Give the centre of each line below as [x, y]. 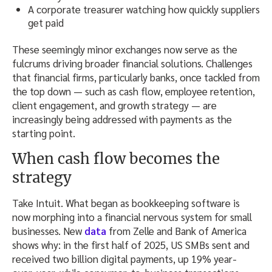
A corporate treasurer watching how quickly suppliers [144, 9]
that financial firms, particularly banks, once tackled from [136, 77]
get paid [46, 22]
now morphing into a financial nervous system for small [132, 217]
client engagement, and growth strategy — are [114, 105]
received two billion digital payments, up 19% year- [124, 259]
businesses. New [48, 231]
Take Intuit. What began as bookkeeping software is [126, 203]
